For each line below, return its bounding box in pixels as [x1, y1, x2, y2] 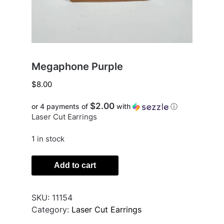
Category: [31, 204, 71, 215]
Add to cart [53, 161, 96, 170]
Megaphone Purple [31, 60, 123, 73]
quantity [30, 180, 63, 190]
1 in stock [31, 134, 64, 144]
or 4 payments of [31, 101, 90, 110]
